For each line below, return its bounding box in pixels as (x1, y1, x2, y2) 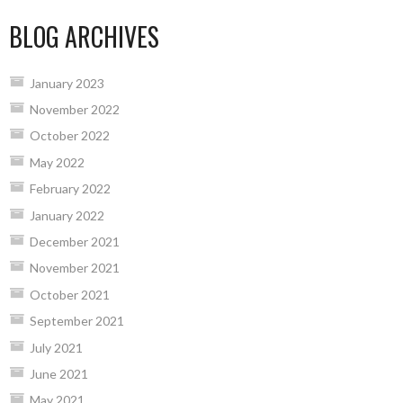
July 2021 (29, 339, 83, 355)
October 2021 (29, 286, 110, 302)
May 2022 (29, 154, 85, 170)
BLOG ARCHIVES (9, 17, 159, 55)
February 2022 (29, 181, 111, 197)
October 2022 (29, 128, 110, 144)
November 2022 (29, 102, 120, 118)
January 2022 (29, 207, 104, 223)
